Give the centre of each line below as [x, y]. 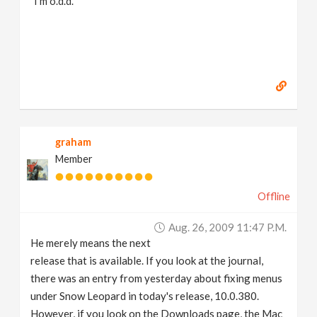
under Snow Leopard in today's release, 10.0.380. [145, 296]
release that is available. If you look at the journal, [147, 260]
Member [74, 159]
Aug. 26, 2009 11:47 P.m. [227, 227]
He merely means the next [91, 243]
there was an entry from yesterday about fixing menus [157, 278]
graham [74, 142]
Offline [273, 196]
